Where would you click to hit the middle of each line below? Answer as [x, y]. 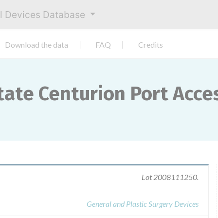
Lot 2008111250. [170, 177]
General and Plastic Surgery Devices [143, 204]
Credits [151, 45]
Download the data [36, 45]
